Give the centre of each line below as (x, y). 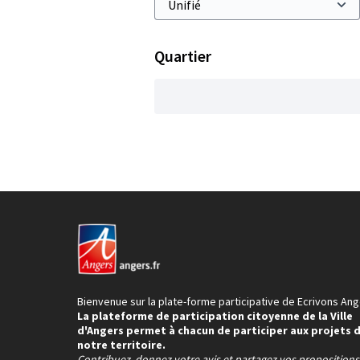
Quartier (183, 56)
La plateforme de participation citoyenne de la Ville (215, 316)
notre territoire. (121, 345)
